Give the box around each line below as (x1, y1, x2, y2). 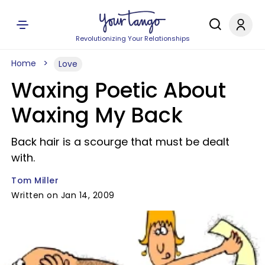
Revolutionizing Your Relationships (75, 34, 190, 43)
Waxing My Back (11, 101, 183, 130)
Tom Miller (11, 174, 59, 186)
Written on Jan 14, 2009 (11, 189, 115, 201)
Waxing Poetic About (11, 76, 226, 105)
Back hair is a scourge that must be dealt (11, 134, 230, 149)
